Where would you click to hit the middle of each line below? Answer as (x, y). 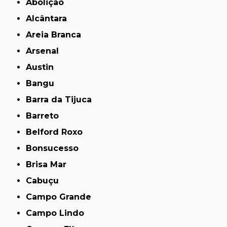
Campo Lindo (58, 213)
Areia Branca (57, 35)
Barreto (46, 116)
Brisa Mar (49, 164)
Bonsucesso (55, 148)
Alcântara (50, 18)
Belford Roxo (58, 132)
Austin (43, 67)
